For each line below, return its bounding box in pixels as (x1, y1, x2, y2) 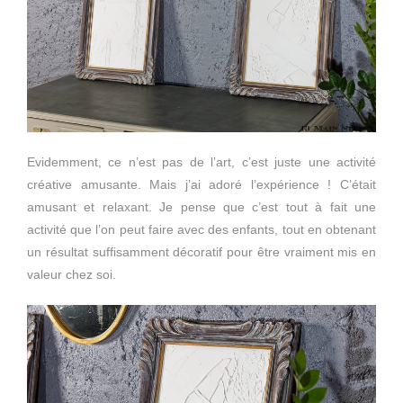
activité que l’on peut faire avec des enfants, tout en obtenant (27, 222, 376, 237)
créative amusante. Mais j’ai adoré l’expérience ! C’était (27, 177, 376, 193)
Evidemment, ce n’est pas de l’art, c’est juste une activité (27, 155, 376, 170)
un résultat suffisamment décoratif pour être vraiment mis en (27, 245, 376, 260)
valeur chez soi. (27, 267, 116, 282)
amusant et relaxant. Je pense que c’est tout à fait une (27, 200, 376, 215)
